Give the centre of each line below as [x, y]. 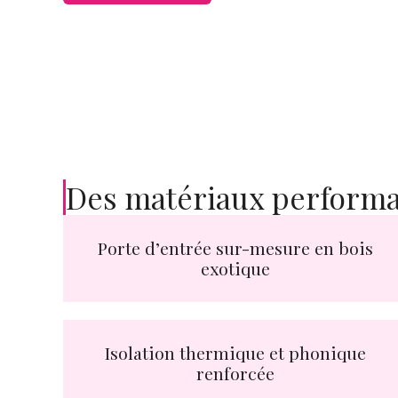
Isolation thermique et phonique [236, 352]
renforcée [236, 373]
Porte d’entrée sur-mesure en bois [236, 248]
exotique [236, 269]
